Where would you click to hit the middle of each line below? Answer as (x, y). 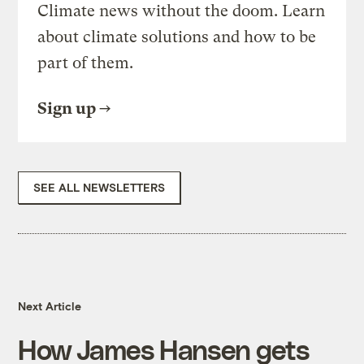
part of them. (86, 63)
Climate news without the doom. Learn (182, 11)
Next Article (50, 306)
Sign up (67, 109)
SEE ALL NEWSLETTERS (100, 188)
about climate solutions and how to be (177, 37)
